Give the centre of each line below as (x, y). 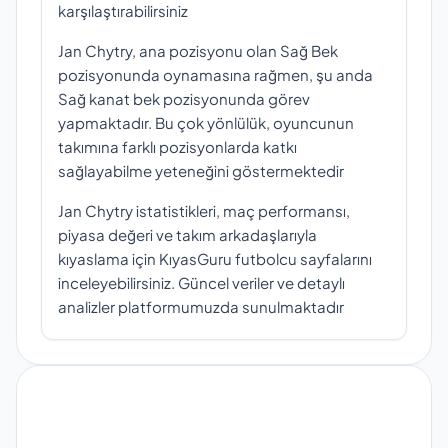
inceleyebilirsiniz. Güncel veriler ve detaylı (201, 283)
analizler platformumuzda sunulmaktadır (201, 307)
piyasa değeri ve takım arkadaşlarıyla (187, 235)
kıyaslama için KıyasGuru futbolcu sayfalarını (215, 259)
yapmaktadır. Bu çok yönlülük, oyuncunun (206, 123)
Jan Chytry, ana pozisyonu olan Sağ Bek (198, 51)
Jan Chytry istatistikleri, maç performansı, (204, 211)
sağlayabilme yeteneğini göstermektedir (201, 171)
